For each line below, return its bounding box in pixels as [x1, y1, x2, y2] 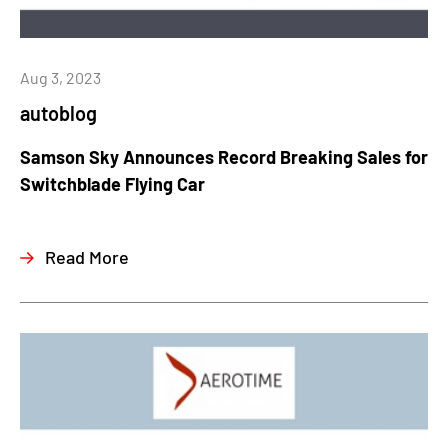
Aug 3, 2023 [20, 67, 101, 87]
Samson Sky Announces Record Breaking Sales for [20, 145, 428, 168]
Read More [45, 246, 129, 269]
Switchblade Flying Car [20, 172, 205, 195]
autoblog [20, 100, 97, 125]
